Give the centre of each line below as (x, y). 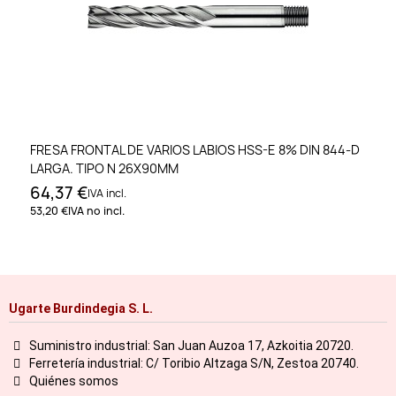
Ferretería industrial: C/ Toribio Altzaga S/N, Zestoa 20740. (194, 363)
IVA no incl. (96, 211)
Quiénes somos (73, 381)
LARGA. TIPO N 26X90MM (104, 169)
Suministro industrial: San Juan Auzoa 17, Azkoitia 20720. (191, 345)
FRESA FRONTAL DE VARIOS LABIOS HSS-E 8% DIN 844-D (195, 150)
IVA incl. (107, 194)
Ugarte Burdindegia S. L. (81, 308)
